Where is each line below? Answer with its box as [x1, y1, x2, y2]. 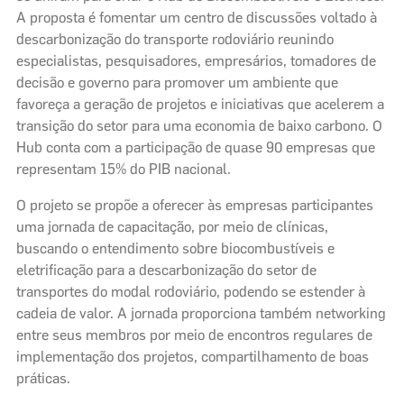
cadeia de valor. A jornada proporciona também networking [16, 304, 386, 322]
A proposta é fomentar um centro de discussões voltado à [16, 8, 377, 26]
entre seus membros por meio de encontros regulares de [16, 326, 372, 344]
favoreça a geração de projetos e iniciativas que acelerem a [16, 95, 384, 113]
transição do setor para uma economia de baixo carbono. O [16, 116, 382, 134]
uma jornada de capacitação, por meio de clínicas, [16, 217, 328, 235]
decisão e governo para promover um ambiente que [16, 73, 338, 91]
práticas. [16, 369, 70, 387]
